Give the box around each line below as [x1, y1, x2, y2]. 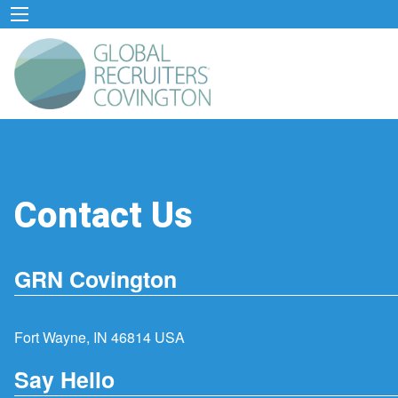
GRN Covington [14, 263, 177, 296]
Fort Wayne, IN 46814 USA [14, 327, 185, 348]
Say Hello [14, 362, 115, 395]
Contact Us [14, 189, 193, 243]
